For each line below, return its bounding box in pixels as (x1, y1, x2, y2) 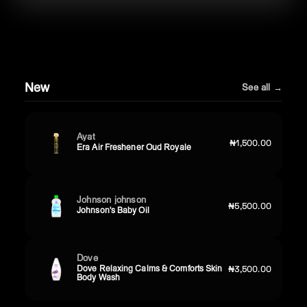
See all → (242, 81, 282, 93)
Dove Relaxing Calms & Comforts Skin (77, 263, 223, 274)
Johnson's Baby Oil (77, 204, 149, 215)
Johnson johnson (77, 193, 147, 205)
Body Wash (77, 272, 120, 283)
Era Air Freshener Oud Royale (77, 141, 191, 152)
